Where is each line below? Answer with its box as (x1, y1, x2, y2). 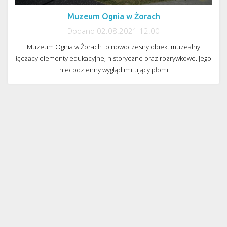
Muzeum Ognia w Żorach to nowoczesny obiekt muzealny (27, 42, 200, 52)
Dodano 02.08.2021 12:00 (67, 26, 160, 36)
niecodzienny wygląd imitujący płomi (59, 65, 168, 75)
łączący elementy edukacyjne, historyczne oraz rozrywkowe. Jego (16, 54, 211, 63)
